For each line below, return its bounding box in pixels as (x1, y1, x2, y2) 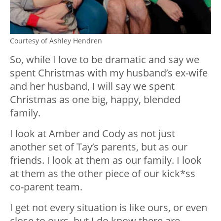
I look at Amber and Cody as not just (10, 127, 175, 141)
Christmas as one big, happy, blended (10, 93, 181, 107)
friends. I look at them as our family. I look (10, 153, 202, 167)
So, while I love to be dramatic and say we (10, 53, 199, 67)
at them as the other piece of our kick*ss (10, 167, 195, 181)
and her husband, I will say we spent (10, 79, 175, 93)
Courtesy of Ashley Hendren (10, 36, 102, 46)
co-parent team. (10, 180, 82, 194)
